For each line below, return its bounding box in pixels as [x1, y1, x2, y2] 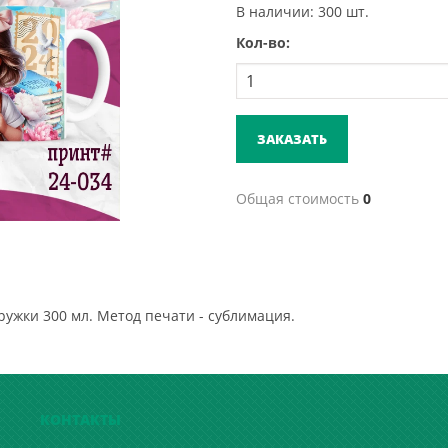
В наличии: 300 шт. [236, 2, 369, 21]
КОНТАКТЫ [40, 410, 121, 430]
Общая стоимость [236, 189, 359, 208]
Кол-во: [236, 33, 290, 52]
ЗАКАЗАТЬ [257, 129, 327, 148]
